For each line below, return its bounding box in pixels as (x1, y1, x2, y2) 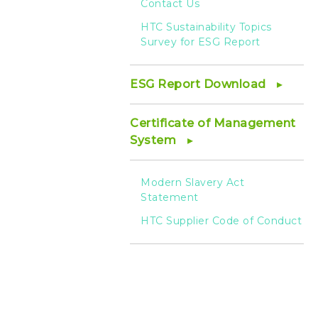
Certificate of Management (130, 116, 296, 130)
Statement (141, 191, 199, 204)
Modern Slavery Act (141, 176, 244, 189)
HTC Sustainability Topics (141, 21, 272, 33)
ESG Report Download (130, 77, 269, 91)
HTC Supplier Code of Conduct (141, 214, 302, 227)
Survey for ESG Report (141, 35, 261, 48)
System (130, 133, 180, 147)
